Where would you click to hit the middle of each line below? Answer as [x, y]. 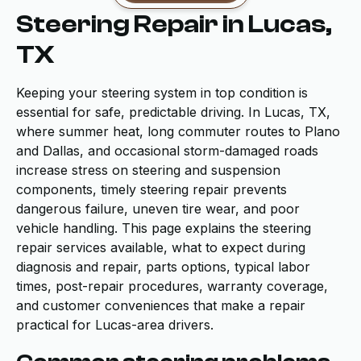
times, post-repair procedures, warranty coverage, [172, 286]
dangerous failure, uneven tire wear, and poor [158, 209]
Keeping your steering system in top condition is [162, 93]
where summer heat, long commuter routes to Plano [178, 131]
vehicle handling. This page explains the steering [164, 228]
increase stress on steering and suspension [148, 170]
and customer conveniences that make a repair [161, 305]
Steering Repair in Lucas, [174, 24]
